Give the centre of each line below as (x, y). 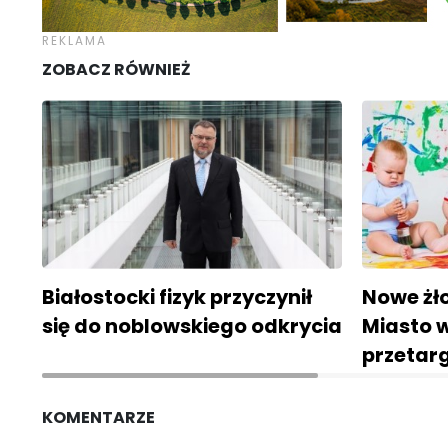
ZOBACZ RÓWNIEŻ (116, 70)
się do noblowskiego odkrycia (192, 326)
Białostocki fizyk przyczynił (177, 297)
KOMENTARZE (98, 418)
